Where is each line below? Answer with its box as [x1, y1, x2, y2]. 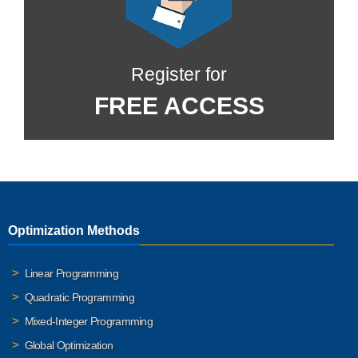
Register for [131, 64, 227, 85]
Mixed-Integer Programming [24, 315, 153, 328]
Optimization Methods [8, 224, 140, 238]
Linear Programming [24, 267, 118, 280]
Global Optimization [24, 339, 113, 352]
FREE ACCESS [93, 92, 265, 119]
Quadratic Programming [24, 291, 134, 304]
